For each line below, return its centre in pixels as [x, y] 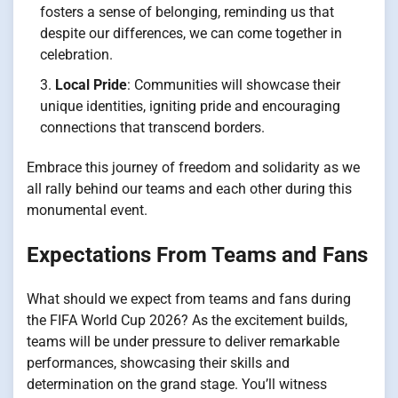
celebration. [76, 54]
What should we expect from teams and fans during [189, 298]
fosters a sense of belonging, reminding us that [187, 12]
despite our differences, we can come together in [191, 33]
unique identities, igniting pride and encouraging [190, 106]
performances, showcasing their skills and [158, 362]
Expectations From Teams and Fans [197, 255]
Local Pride [91, 84]
